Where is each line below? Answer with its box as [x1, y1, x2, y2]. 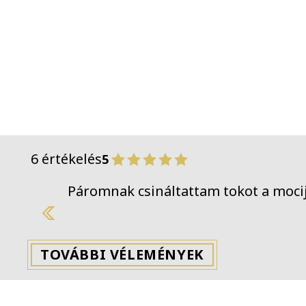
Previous [51, 212, 108, 232]
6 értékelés [31, 149, 102, 168]
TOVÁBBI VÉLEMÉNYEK [40, 245, 204, 264]
